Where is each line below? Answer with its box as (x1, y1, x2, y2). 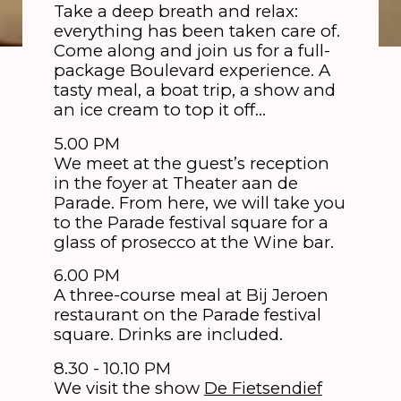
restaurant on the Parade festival (53, 304, 321, 326)
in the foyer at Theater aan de (53, 172, 298, 193)
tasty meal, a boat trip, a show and (53, 80, 336, 101)
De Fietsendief (203, 377, 322, 398)
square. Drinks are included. (53, 324, 283, 346)
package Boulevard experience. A (53, 60, 330, 81)
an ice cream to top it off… (53, 99, 266, 121)
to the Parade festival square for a (53, 211, 328, 233)
